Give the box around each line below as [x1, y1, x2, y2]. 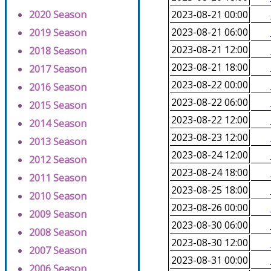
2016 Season [29, 80, 87, 94]
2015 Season [29, 99, 87, 113]
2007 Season [29, 244, 87, 258]
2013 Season [29, 135, 87, 149]
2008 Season [29, 226, 87, 240]
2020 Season [29, 8, 87, 22]
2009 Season [29, 207, 87, 221]
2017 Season [29, 62, 87, 76]
